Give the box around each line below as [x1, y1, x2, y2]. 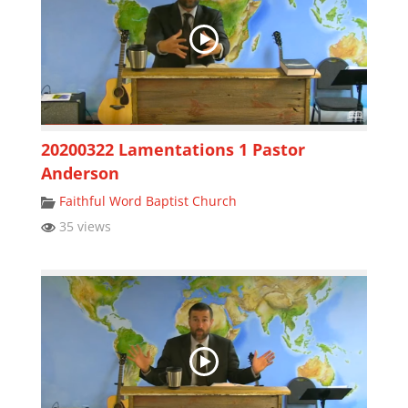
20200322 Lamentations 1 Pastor [40, 138, 305, 160]
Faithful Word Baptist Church [58, 191, 237, 209]
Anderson [40, 161, 119, 184]
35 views [55, 217, 111, 235]
